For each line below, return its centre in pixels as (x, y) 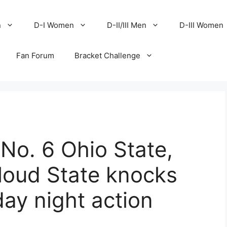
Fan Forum (35, 55)
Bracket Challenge (108, 55)
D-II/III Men (127, 25)
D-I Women (54, 25)
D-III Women (202, 25)
